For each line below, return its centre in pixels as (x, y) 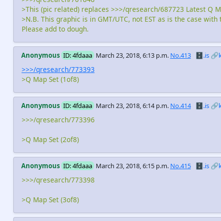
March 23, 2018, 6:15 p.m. (132, 166)
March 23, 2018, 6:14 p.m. (132, 106)
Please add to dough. (55, 29)
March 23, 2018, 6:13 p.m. (132, 55)
